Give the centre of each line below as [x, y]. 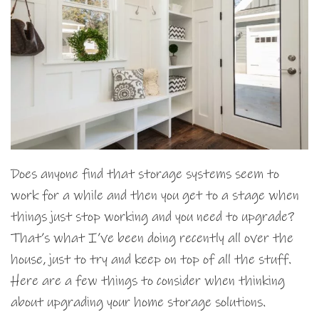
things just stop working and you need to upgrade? [152, 217]
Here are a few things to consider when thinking [148, 281]
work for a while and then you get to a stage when [155, 196]
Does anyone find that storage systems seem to [145, 174]
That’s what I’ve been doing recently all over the [152, 239]
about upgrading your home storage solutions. [138, 303]
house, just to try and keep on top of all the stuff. [151, 260]
